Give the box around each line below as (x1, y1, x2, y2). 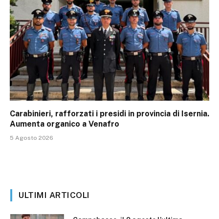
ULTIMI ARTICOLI (19, 190, 90, 200)
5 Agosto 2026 (10, 134, 53, 142)
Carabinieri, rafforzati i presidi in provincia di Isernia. (10, 109, 209, 119)
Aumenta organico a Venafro (10, 119, 119, 129)
